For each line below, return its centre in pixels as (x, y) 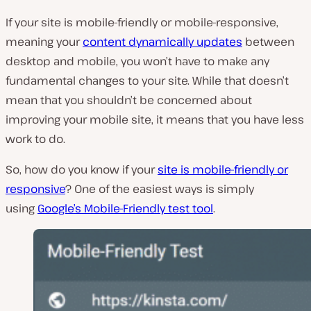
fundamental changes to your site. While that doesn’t (147, 80)
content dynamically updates (162, 41)
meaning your (44, 41)
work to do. (35, 138)
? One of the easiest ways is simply (160, 188)
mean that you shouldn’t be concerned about (129, 100)
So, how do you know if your (82, 169)
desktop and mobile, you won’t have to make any (137, 61)
